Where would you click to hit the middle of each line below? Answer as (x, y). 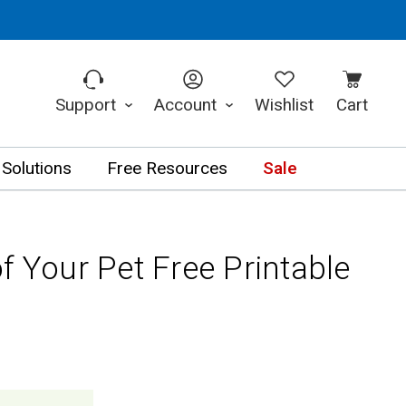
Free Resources (167, 169)
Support (87, 105)
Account (187, 105)
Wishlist (285, 105)
